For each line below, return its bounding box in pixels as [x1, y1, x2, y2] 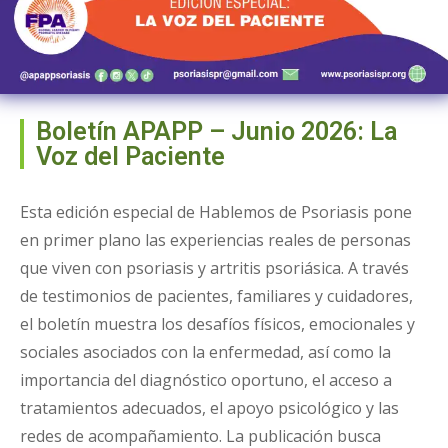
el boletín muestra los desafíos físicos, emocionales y [20, 313, 415, 336]
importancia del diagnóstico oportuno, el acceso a [20, 369, 392, 392]
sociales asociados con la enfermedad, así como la [20, 341, 391, 364]
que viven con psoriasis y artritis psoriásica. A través [20, 257, 409, 280]
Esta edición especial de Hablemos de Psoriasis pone [20, 201, 412, 224]
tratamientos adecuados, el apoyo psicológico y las [20, 397, 399, 420]
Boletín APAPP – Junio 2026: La [36, 117, 397, 147]
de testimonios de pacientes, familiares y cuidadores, [20, 285, 413, 308]
